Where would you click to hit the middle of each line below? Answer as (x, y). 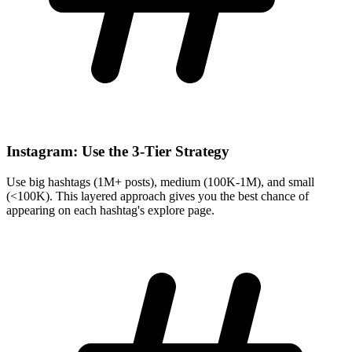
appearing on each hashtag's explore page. (110, 211)
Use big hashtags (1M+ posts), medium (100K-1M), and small (160, 182)
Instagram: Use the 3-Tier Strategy (118, 152)
